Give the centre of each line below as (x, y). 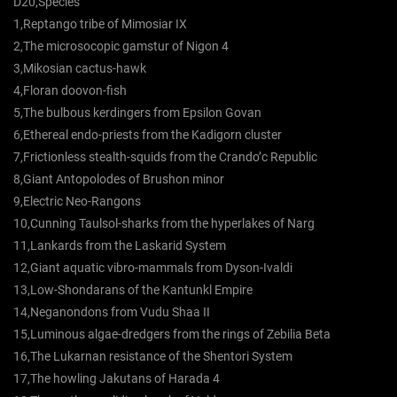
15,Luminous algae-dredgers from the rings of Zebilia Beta (172, 335)
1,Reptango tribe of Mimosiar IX (100, 24)
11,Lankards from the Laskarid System (120, 246)
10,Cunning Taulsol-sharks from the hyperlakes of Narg (164, 224)
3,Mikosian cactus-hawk (80, 69)
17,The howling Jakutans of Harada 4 (117, 379)
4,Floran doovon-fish (70, 91)
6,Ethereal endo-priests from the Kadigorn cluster (148, 135)
